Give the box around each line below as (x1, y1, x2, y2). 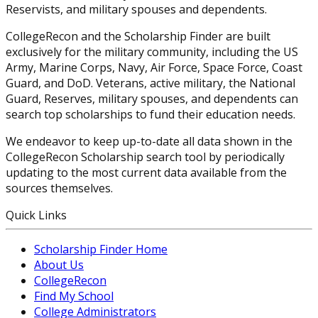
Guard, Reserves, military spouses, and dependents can (6, 91, 298, 107)
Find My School (34, 288, 114, 305)
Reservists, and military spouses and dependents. (6, 1, 267, 18)
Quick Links (6, 207, 67, 224)
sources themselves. (6, 180, 113, 197)
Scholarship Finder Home (34, 241, 168, 258)
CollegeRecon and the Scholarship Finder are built (6, 28, 270, 45)
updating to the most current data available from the (6, 165, 287, 181)
